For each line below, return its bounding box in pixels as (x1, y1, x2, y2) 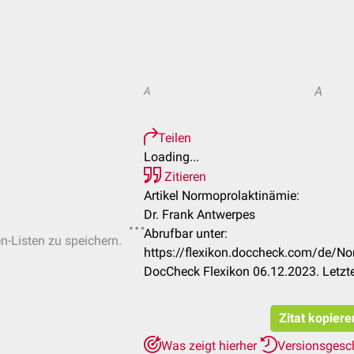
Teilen (158, 130, 191, 145)
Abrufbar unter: (144, 226, 228, 241)
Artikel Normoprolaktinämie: (144, 188, 299, 203)
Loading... (144, 149, 199, 164)
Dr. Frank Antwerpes (144, 207, 255, 222)
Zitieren (161, 169, 206, 184)
